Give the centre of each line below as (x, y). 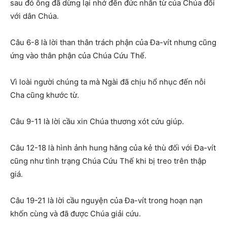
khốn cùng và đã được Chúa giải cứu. (75, 214)
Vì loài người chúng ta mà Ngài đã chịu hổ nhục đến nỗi (108, 82)
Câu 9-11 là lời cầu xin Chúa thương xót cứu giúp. (97, 122)
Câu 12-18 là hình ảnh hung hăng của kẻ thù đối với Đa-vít (113, 148)
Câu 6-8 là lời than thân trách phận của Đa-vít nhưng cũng (113, 43)
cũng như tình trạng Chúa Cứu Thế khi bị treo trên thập (108, 161)
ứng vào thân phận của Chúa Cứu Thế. (78, 56)
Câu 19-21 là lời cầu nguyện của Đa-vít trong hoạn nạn (106, 201)
